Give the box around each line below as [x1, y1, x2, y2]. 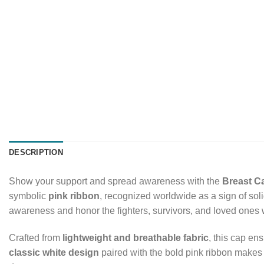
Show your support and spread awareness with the [9, 176, 222, 186]
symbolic [9, 190, 48, 201]
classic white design [9, 247, 99, 258]
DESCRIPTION [9, 147, 63, 157]
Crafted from [9, 232, 62, 243]
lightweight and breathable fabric [62, 232, 209, 243]
